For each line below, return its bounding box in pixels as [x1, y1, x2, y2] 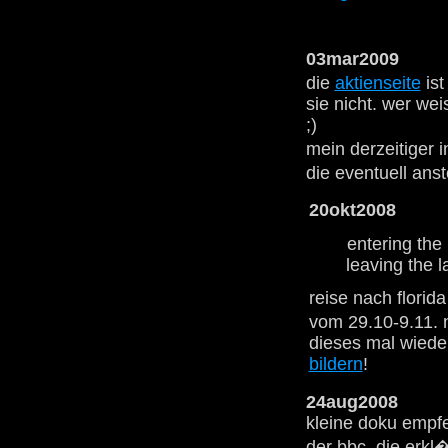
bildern [308, 354, 363, 375]
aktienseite [334, 72, 421, 93]
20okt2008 [308, 199, 396, 220]
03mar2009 [305, 48, 399, 69]
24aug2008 [305, 391, 398, 412]
